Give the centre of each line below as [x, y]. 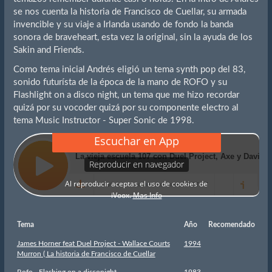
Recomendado [231, 224]
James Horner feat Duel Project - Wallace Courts [93, 243]
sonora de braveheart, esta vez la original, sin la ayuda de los [133, 38]
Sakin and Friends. [49, 50]
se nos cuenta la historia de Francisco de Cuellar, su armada [130, 12]
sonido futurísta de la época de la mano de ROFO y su [120, 82]
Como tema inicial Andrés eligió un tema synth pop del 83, [129, 69]
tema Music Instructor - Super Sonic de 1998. [104, 120]
